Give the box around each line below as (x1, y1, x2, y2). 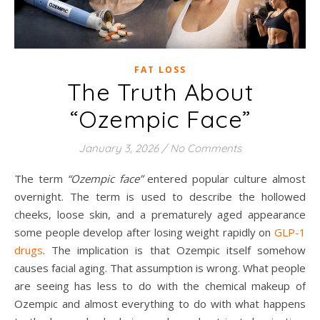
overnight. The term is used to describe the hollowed (14, 189, 306, 204)
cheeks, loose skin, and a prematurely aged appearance (14, 207, 306, 222)
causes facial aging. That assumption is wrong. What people (14, 261, 306, 276)
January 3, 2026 (79, 141, 159, 156)
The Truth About (66, 77, 254, 107)
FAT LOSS (134, 64, 186, 76)
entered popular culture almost (142, 171, 306, 186)
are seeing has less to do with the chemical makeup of (14, 279, 306, 294)
